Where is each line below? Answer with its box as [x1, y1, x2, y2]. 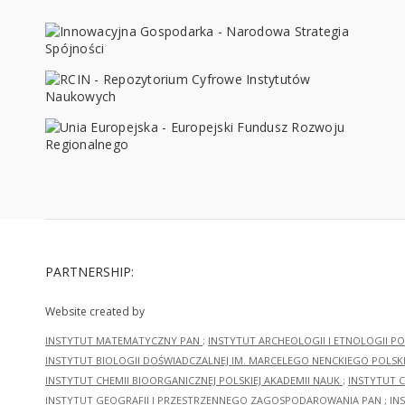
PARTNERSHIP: [45, 263, 134, 281]
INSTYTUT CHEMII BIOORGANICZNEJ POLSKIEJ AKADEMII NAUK [45, 373, 343, 388]
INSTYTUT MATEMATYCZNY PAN [45, 334, 202, 348]
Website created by [45, 304, 145, 320]
